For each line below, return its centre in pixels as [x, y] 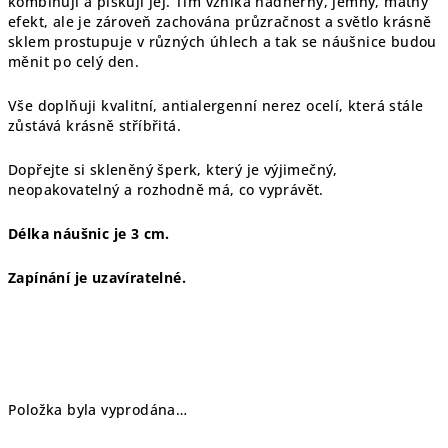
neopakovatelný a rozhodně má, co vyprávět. [166, 189]
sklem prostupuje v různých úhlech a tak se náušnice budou [222, 41]
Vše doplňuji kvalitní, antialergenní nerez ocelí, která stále [216, 105]
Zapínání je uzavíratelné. [97, 277]
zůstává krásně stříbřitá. [94, 125]
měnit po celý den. [74, 61]
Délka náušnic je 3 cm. [89, 233]
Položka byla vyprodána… [98, 409]
